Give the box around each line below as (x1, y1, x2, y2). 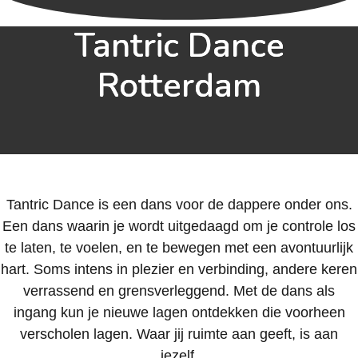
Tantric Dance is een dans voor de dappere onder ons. (6, 196, 352, 213)
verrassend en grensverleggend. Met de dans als (23, 282, 335, 299)
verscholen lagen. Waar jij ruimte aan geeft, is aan (20, 325, 338, 342)
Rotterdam (97, 62, 261, 109)
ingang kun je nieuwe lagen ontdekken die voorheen (13, 304, 345, 320)
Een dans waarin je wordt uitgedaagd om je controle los (2, 217, 356, 234)
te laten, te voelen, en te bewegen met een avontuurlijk (5, 239, 353, 256)
